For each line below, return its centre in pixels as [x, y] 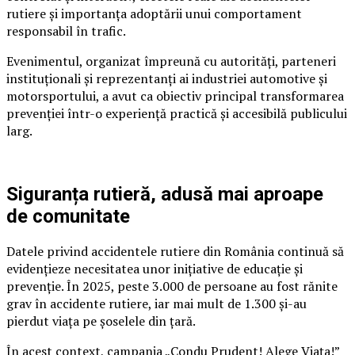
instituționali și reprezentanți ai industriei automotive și [167, 78]
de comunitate [68, 216]
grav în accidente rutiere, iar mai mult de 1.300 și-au [157, 304]
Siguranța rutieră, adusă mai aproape [165, 194]
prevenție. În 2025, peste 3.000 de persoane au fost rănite [172, 286]
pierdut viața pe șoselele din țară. [101, 321]
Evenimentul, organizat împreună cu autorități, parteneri [171, 61]
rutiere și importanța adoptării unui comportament [154, 13]
